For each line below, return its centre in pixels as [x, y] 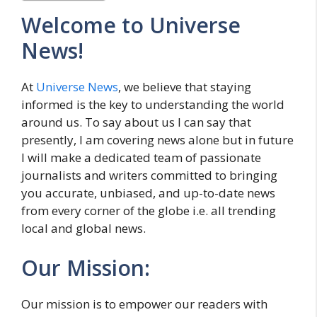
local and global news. [83, 228]
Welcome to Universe [131, 25]
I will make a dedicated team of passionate [141, 157]
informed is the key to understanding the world [153, 104]
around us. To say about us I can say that [136, 122]
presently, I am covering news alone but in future [157, 140]
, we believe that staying [185, 87]
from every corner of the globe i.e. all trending [149, 211]
